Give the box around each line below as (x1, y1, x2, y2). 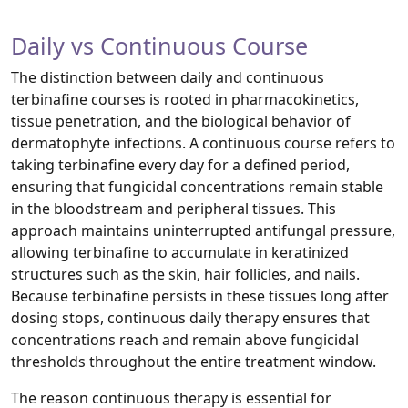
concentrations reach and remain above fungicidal (11, 330, 359, 351)
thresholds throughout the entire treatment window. (11, 352, 376, 372)
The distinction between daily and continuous (11, 67, 324, 88)
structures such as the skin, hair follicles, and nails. (11, 264, 360, 285)
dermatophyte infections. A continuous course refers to (11, 133, 395, 154)
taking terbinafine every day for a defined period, (11, 155, 350, 176)
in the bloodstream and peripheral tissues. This (11, 199, 336, 219)
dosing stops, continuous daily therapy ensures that (11, 308, 370, 329)
